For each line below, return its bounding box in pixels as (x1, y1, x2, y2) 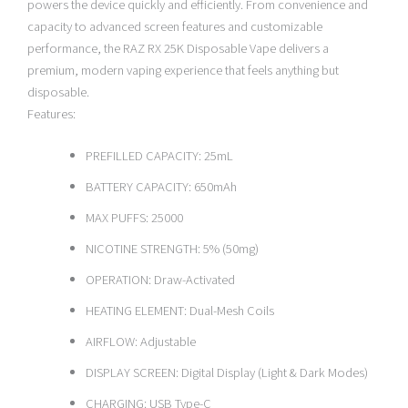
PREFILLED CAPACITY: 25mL (85, 146, 233, 166)
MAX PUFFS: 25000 (85, 208, 183, 228)
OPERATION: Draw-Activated (85, 270, 235, 290)
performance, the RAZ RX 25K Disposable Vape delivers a (27, 38, 329, 58)
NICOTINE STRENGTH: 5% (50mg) (85, 239, 259, 259)
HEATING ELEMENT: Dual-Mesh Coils (85, 301, 274, 321)
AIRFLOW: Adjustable (85, 331, 196, 352)
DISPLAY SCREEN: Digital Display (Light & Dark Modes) (85, 362, 368, 382)
